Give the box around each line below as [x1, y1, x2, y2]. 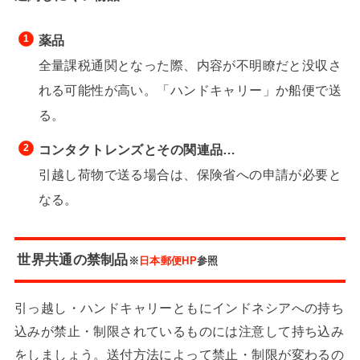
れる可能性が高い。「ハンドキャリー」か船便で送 [38, 83, 342, 98]
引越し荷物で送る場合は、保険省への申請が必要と [38, 166, 342, 182]
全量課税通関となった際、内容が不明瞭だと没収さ [38, 58, 342, 73]
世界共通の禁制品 [17, 252, 129, 268]
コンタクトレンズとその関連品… [38, 141, 236, 157]
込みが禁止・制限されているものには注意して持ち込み [14, 324, 345, 339]
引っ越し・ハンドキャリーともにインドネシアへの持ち [14, 301, 345, 316]
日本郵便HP [139, 255, 197, 268]
